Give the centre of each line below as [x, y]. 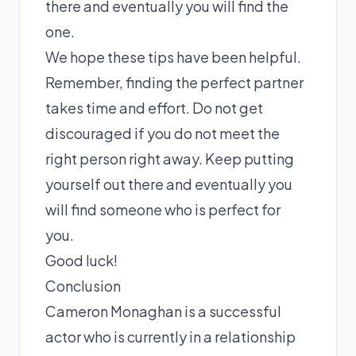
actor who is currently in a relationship [170, 337]
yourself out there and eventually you [169, 184]
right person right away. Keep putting [170, 159]
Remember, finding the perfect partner [174, 82]
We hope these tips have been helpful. [173, 57]
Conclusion [83, 286]
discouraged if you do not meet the [163, 133]
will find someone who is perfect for [163, 209]
